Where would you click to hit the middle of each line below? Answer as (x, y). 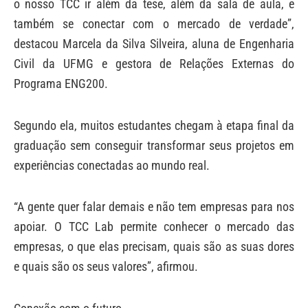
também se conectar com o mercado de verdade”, (154, 24)
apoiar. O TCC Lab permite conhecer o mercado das (154, 227)
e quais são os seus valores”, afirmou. (106, 267)
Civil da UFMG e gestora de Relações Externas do (154, 64)
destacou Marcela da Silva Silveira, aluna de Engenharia (154, 44)
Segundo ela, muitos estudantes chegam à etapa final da (154, 125)
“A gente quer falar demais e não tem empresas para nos (154, 207)
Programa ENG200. (61, 84)
